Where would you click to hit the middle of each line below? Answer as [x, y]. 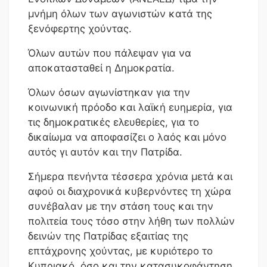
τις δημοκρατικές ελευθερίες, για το [114, 122]
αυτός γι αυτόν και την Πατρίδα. [105, 152]
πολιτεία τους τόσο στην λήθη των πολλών [131, 221]
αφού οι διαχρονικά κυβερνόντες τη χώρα [130, 191]
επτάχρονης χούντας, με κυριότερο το [120, 251]
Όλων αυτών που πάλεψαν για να [110, 53]
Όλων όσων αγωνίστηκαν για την [109, 92]
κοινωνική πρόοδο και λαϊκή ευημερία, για [130, 107]
